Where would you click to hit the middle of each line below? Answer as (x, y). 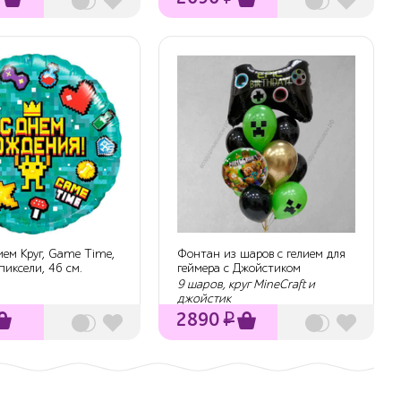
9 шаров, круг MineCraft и (247, 284)
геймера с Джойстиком (239, 269)
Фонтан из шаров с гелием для (262, 254)
